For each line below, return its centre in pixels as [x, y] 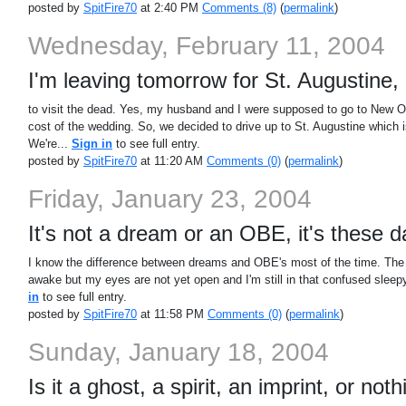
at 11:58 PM [172, 314]
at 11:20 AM [171, 161]
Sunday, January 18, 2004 [178, 352]
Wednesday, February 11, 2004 [206, 46]
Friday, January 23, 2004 [169, 199]
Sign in [92, 144]
